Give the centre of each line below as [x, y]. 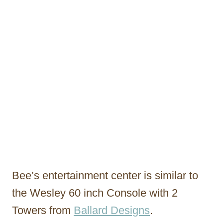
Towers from [43, 210]
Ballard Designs [112, 210]
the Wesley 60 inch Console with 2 [95, 193]
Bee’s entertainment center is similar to [105, 175]
